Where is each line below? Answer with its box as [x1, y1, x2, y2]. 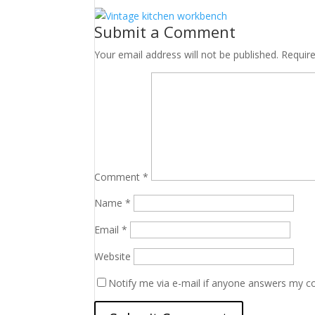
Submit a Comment [94, 21, 236, 42]
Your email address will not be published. [94, 48, 279, 61]
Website [94, 250, 131, 263]
